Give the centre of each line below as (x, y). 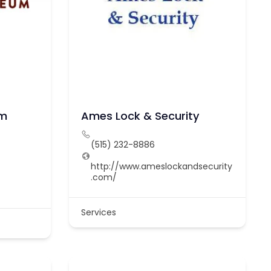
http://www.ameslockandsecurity (161, 166)
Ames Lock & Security (140, 116)
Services (98, 212)
